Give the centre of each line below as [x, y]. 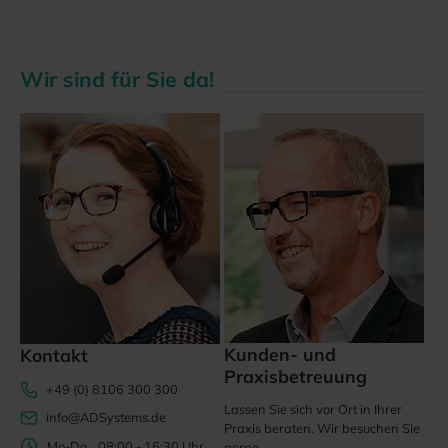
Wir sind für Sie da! [117, 78]
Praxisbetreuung [295, 375]
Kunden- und [280, 353]
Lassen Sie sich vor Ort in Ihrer [313, 408]
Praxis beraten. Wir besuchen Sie [322, 427]
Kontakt [54, 354]
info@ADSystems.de [106, 416]
